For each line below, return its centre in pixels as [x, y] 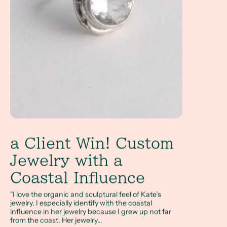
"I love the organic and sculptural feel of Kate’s [86, 194]
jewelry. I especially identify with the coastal [81, 203]
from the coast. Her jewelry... [56, 220]
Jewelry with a [66, 160]
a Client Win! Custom [92, 143]
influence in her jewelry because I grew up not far [91, 212]
